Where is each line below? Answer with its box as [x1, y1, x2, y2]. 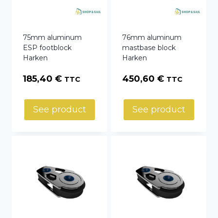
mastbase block [122, 43, 176, 53]
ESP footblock [23, 43, 72, 53]
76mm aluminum [122, 33, 182, 42]
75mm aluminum [23, 33, 82, 42]
